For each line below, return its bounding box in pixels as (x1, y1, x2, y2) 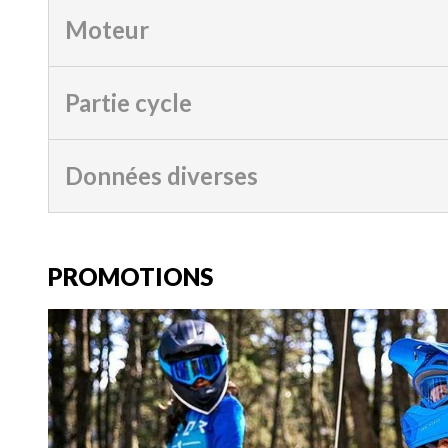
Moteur (65, 15, 149, 45)
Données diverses (65, 161, 258, 191)
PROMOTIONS (48, 262, 213, 292)
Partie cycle (65, 88, 192, 118)
